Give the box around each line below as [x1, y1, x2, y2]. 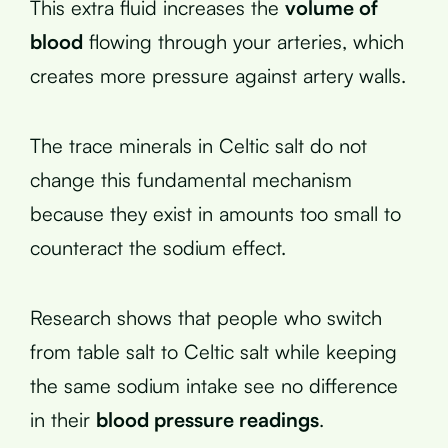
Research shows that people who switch [30, 304, 382, 330]
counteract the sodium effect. [30, 234, 286, 260]
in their [30, 406, 96, 432]
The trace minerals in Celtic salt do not [30, 132, 367, 158]
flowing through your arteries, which [83, 28, 404, 54]
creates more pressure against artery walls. [30, 62, 406, 88]
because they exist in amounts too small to [30, 200, 401, 226]
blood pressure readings [96, 406, 319, 432]
